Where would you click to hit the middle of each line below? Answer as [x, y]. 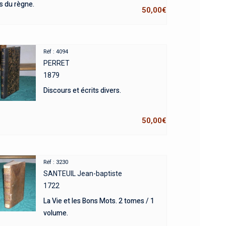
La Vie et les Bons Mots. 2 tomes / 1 [99, 201]
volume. [55, 213]
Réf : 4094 [55, 52]
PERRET [56, 63]
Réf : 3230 [55, 162]
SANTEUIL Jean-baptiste [82, 174]
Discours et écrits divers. [82, 91]
